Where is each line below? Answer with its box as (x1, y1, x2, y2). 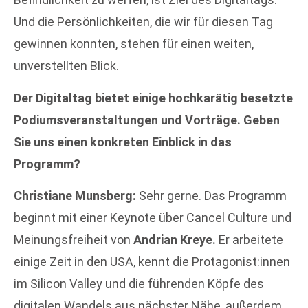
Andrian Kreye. (133, 232, 216, 247)
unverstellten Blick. (14, 58, 119, 74)
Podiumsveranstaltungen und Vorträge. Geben (14, 112, 280, 127)
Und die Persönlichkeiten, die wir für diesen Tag (14, 14, 273, 30)
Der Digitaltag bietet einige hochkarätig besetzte (14, 90, 293, 105)
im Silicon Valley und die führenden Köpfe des (14, 276, 264, 291)
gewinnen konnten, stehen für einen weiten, (14, 36, 254, 52)
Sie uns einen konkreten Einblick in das (14, 134, 232, 149)
